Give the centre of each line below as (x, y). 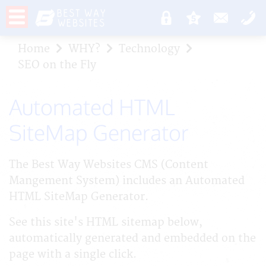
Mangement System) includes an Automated (127, 181)
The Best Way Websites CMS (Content (109, 165)
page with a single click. (73, 254)
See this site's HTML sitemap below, (106, 222)
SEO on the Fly (57, 65)
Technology (149, 49)
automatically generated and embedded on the (132, 238)
